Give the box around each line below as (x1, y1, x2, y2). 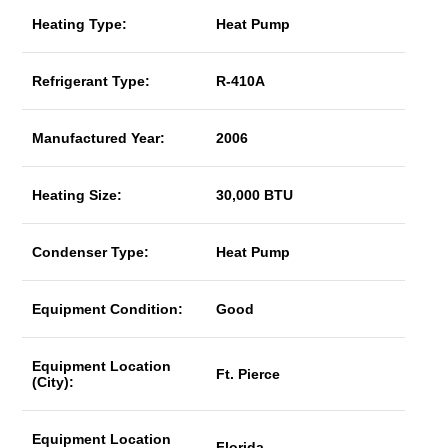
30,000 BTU (216, 187, 294, 203)
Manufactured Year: (32, 130, 166, 146)
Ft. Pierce (216, 366, 281, 382)
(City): (32, 374, 75, 390)
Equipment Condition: (32, 301, 184, 317)
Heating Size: (32, 187, 123, 203)
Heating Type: (32, 16, 128, 32)
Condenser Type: (32, 244, 150, 260)
